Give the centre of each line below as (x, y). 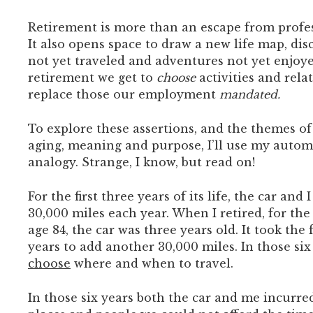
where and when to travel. (152, 263)
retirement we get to (92, 77)
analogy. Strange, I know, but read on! (141, 162)
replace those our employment (124, 94)
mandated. (250, 94)
